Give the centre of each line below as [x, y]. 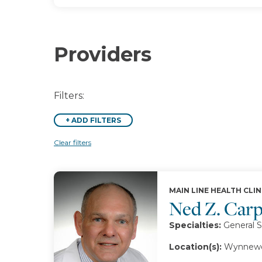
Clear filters [73, 142]
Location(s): [195, 247]
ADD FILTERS [96, 120]
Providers [103, 54]
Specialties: [195, 225]
